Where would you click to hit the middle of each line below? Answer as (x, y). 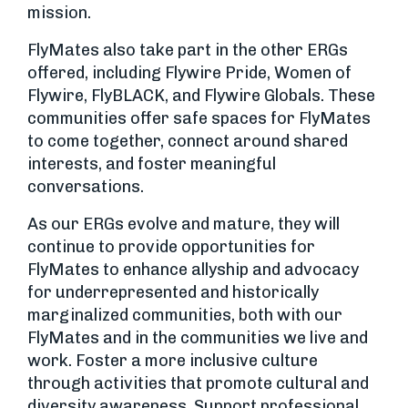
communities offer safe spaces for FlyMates (199, 118)
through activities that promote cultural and (198, 383)
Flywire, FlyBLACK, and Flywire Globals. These (201, 96)
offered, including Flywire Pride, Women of (189, 73)
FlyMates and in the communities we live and (198, 338)
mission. (59, 13)
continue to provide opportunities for (171, 247)
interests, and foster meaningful (152, 164)
